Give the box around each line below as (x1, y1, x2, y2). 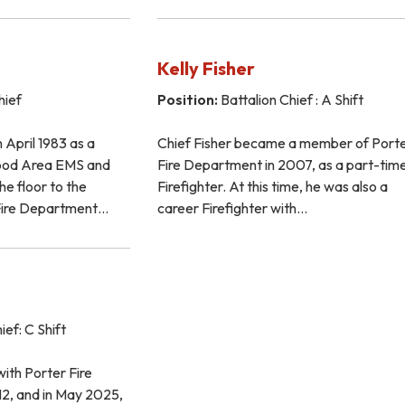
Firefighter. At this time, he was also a (156, 176, 388, 195)
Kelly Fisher (156, 56, 255, 80)
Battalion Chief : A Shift (217, 89, 363, 108)
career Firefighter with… (156, 198, 307, 217)
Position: (156, 89, 218, 108)
